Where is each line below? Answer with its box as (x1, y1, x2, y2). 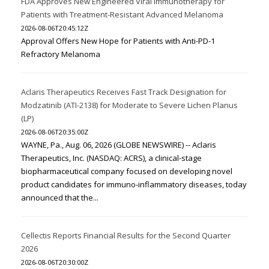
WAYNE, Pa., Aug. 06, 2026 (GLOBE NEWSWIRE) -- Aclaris (21, 139, 216, 151)
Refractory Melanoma (21, 49, 100, 60)
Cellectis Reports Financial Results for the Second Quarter (21, 230, 231, 241)
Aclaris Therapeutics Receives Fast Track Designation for (21, 86, 226, 98)
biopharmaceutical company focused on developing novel (21, 166, 232, 177)
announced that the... (21, 192, 98, 204)
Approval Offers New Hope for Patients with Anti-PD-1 (21, 35, 215, 47)
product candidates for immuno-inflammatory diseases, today (21, 179, 247, 190)
